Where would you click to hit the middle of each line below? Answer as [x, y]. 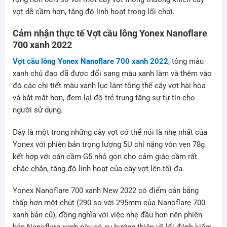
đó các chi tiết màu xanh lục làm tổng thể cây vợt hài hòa [109, 86]
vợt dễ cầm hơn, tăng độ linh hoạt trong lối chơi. [93, 11]
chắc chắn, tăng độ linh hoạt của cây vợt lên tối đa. [98, 168]
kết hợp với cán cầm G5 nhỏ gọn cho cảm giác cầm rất [105, 156]
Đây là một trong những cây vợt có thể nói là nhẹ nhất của [110, 132]
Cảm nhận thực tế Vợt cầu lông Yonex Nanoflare [110, 33]
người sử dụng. [37, 110]
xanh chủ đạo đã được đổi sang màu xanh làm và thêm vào [112, 74]
